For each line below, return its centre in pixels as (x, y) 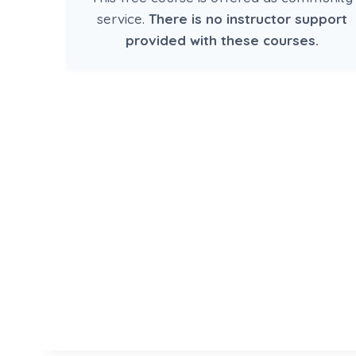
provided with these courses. (222, 40)
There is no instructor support (248, 18)
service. (122, 18)
